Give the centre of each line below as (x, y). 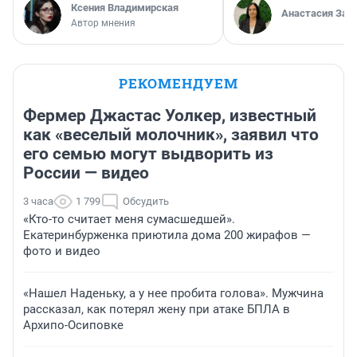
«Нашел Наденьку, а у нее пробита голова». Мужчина (173, 294)
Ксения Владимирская (125, 8)
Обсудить (146, 202)
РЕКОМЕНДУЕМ (178, 84)
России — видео (86, 173)
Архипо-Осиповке (73, 326)
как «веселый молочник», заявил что (171, 135)
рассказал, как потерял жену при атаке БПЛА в (157, 310)
